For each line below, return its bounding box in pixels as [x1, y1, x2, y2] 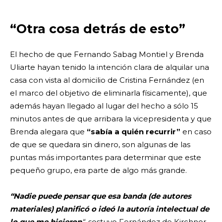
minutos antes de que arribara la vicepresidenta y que [10, 113, 212, 123]
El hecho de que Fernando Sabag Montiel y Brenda [10, 49, 204, 59]
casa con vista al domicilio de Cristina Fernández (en [10, 75, 204, 85]
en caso [180, 126, 212, 136]
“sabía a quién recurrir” [87, 126, 180, 136]
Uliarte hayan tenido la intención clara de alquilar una [10, 62, 209, 72]
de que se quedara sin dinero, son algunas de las [10, 139, 190, 149]
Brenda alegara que [10, 126, 87, 136]
